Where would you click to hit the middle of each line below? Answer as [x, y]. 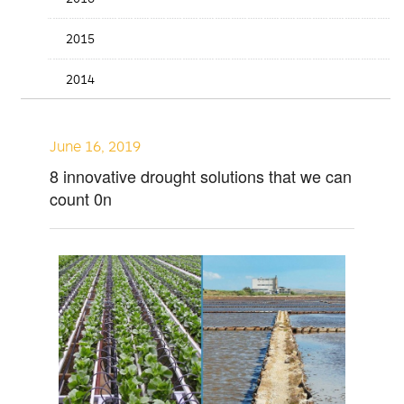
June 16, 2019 [95, 146]
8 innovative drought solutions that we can [201, 175]
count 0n [81, 198]
